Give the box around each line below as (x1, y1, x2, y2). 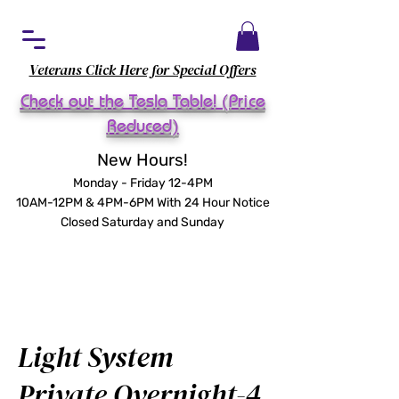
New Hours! (97, 150, 188, 171)
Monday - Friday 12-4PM (72, 175, 213, 191)
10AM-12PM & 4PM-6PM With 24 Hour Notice (15, 195, 270, 211)
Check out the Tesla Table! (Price (20, 90, 265, 111)
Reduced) (106, 115, 179, 136)
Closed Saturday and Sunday (61, 215, 224, 231)
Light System (18, 338, 173, 378)
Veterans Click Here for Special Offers (28, 60, 256, 80)
